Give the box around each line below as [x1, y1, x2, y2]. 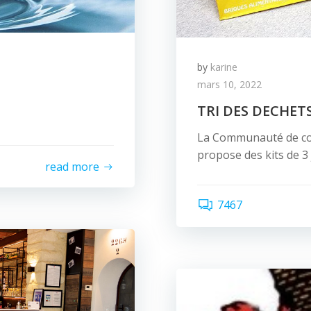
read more [45, 158, 99, 174]
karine [210, 60, 237, 74]
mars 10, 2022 [197, 78, 262, 91]
